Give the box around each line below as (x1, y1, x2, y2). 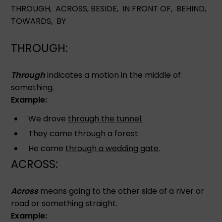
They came (28, 127, 75, 139)
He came (28, 142, 66, 154)
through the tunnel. (68, 112, 143, 124)
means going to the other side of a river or (38, 185, 205, 197)
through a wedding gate (65, 142, 159, 154)
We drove (28, 112, 68, 124)
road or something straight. (11, 197, 118, 209)
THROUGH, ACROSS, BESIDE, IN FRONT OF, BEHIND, (11, 2, 207, 14)
